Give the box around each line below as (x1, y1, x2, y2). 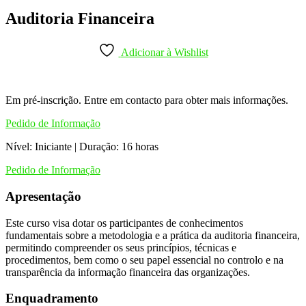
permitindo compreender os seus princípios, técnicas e (5, 241, 236, 253)
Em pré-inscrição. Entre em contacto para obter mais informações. (5, 94, 288, 107)
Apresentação (5, 189, 81, 204)
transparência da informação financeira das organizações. (5, 266, 250, 278)
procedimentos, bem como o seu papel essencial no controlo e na (5, 253, 283, 266)
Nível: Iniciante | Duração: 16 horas (5, 141, 158, 153)
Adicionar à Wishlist (120, 46, 208, 59)
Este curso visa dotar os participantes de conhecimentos (5, 217, 243, 229)
